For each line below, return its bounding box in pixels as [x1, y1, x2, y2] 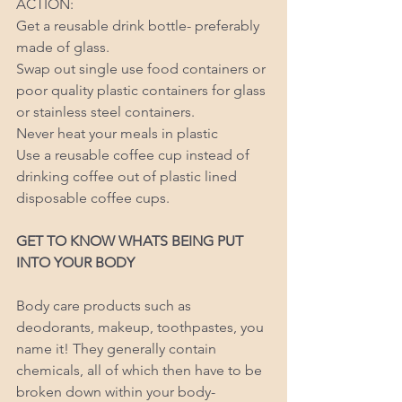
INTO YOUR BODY [16, 253, 138, 271]
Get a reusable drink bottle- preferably [16, 16, 263, 34]
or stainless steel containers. [16, 102, 198, 120]
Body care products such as [16, 296, 195, 314]
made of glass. [16, 38, 113, 56]
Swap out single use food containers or [16, 59, 269, 77]
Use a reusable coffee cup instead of [16, 145, 253, 163]
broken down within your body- [16, 382, 219, 400]
